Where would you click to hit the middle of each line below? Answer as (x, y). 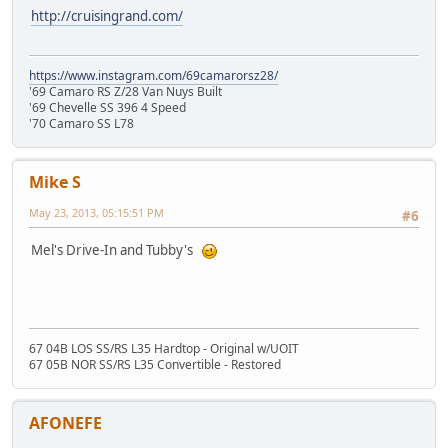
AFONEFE (65, 422)
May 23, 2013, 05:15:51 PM (96, 212)
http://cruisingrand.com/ (107, 16)
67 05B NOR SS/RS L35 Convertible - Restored (155, 364)
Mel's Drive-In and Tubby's (116, 249)
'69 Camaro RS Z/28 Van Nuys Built (125, 91)
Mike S (55, 181)
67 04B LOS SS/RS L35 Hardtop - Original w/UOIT (164, 348)
